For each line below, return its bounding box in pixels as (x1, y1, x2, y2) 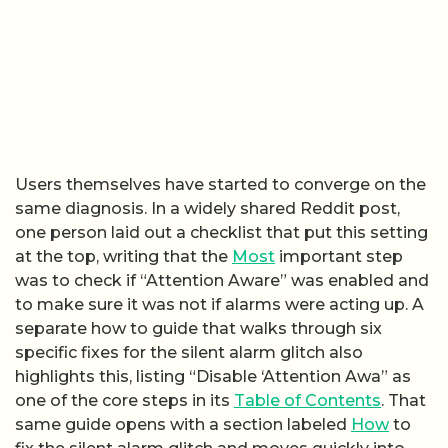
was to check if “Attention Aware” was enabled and (15, 270, 429, 290)
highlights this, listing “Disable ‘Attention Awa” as (15, 366, 411, 386)
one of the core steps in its (15, 390, 234, 410)
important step (275, 246, 403, 266)
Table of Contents (234, 390, 381, 410)
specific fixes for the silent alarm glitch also (15, 342, 363, 362)
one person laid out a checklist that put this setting (15, 222, 428, 242)
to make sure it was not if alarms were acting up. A (15, 294, 424, 314)
